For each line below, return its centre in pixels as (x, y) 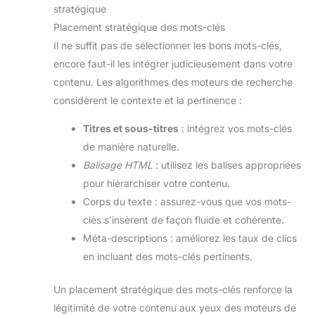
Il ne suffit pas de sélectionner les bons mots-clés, (168, 46)
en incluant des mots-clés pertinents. (168, 257)
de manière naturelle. (131, 147)
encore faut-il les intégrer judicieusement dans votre (173, 64)
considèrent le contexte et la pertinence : (148, 101)
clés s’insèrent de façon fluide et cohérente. (184, 220)
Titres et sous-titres (131, 129)
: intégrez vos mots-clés (235, 129)
